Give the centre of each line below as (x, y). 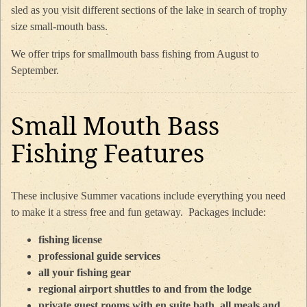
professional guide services (99, 256)
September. (35, 71)
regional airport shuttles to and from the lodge (145, 289)
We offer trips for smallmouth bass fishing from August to (135, 54)
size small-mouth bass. (59, 27)
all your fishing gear (85, 273)
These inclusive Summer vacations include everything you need (148, 196)
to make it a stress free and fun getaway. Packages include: (138, 212)
